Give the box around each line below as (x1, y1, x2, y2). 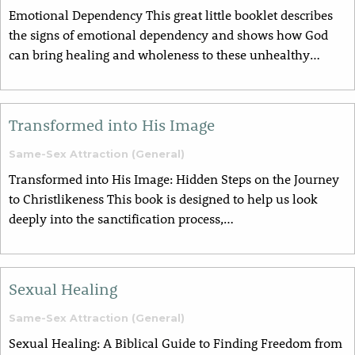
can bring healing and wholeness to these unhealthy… (9, 46, 320, 63)
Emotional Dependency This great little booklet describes (9, 6, 333, 24)
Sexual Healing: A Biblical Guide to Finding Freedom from (9, 334, 342, 352)
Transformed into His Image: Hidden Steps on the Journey (9, 170, 339, 188)
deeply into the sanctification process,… (9, 210, 234, 227)
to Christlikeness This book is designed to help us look (9, 190, 318, 208)
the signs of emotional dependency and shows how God (9, 26, 328, 44)
